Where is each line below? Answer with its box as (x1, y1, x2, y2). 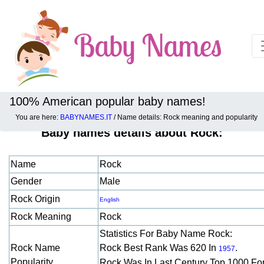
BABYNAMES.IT (60, 113, 112, 121)
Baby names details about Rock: (41, 126, 223, 139)
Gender (11, 176, 42, 186)
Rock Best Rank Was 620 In (100, 243, 219, 253)
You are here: (15, 113, 60, 121)
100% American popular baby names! (9, 95, 206, 108)
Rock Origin (11, 194, 60, 204)
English (100, 196, 120, 203)
